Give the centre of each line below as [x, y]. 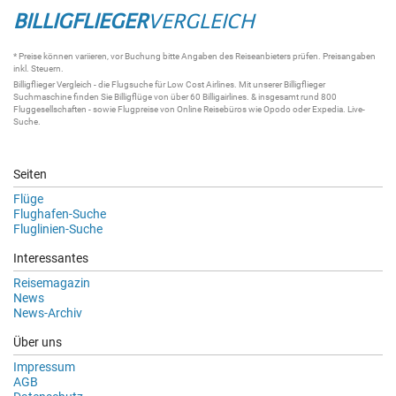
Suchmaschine [42, 97]
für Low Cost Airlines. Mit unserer [218, 84]
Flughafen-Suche [60, 214]
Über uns [38, 342]
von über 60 [177, 97]
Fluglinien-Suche [58, 229]
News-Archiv [48, 313]
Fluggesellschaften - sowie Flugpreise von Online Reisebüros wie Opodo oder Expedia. [180, 109]
